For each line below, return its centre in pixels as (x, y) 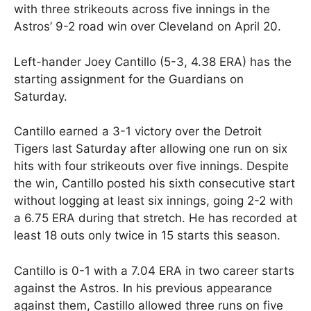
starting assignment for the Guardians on (129, 79)
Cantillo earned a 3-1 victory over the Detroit (138, 132)
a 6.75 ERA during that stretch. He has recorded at (155, 218)
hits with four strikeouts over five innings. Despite (151, 166)
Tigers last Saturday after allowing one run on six (151, 149)
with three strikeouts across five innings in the (142, 9)
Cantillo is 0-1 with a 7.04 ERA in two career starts (154, 270)
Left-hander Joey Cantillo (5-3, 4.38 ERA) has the (153, 61)
